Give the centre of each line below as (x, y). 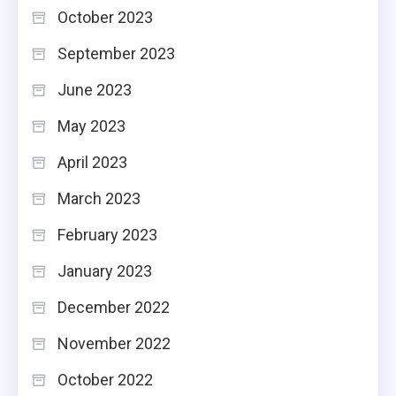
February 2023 (107, 234)
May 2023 (91, 126)
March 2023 (99, 198)
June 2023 (95, 89)
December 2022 (114, 307)
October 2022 (105, 379)
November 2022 (114, 343)
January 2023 (105, 270)
